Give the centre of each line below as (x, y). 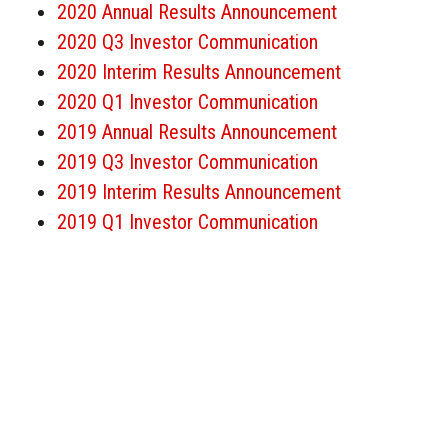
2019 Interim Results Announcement (198, 192)
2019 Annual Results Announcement (196, 132)
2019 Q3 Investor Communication (187, 162)
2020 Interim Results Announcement (198, 72)
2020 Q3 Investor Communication (187, 42)
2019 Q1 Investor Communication (187, 222)
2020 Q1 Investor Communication (187, 102)
